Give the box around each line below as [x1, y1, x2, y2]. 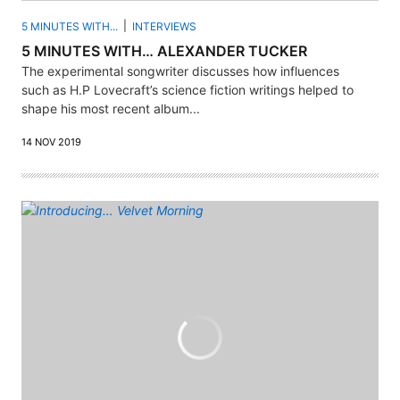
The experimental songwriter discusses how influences [21, 63, 339, 79]
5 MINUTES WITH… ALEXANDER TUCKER [21, 42, 307, 61]
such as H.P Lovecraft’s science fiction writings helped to [21, 82, 354, 98]
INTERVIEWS [132, 20, 196, 34]
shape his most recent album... [21, 101, 200, 117]
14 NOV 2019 [21, 136, 81, 149]
